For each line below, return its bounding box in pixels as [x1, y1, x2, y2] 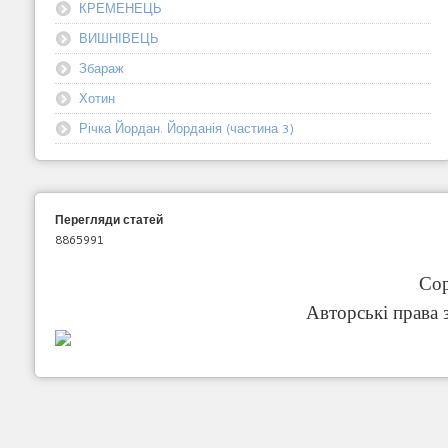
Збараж [78, 58, 124, 77]
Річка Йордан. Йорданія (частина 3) [78, 118, 294, 137]
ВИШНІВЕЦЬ [78, 28, 159, 47]
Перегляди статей [54, 210, 163, 228]
